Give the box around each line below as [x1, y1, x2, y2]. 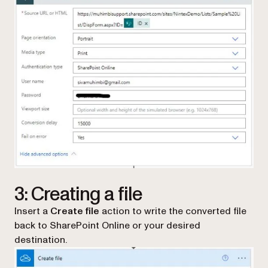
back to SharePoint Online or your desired [14, 219, 200, 233]
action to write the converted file [99, 205, 246, 218]
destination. [14, 233, 67, 247]
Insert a [14, 205, 50, 218]
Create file [50, 205, 99, 218]
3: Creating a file [14, 181, 142, 208]
